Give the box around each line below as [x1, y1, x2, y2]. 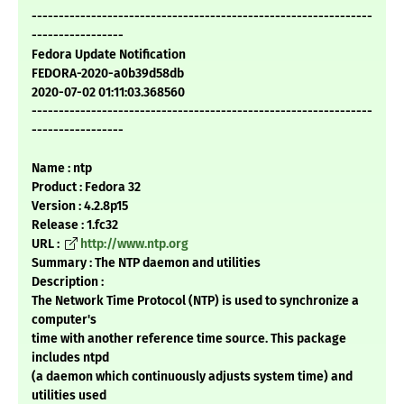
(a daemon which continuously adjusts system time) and [32, 369, 353, 385]
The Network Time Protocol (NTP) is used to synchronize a [32, 293, 359, 309]
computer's [32, 312, 96, 328]
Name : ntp [32, 161, 92, 177]
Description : [32, 274, 104, 290]
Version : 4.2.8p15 [32, 198, 128, 215]
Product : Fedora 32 [32, 179, 141, 196]
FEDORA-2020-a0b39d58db [32, 66, 184, 82]
